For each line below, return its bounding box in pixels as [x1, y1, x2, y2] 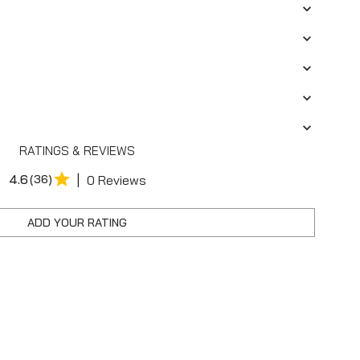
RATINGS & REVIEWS [19, 142, 135, 158]
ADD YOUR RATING [27, 215, 127, 230]
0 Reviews [86, 171, 146, 188]
